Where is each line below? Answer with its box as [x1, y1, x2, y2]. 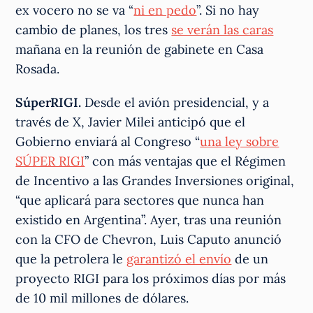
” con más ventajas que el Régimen [85, 152, 286, 169]
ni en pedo [133, 1, 197, 18]
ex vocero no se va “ [15, 1, 134, 18]
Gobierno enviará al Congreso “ [15, 133, 201, 150]
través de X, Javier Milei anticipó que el [15, 113, 246, 130]
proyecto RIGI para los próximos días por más [15, 270, 286, 286]
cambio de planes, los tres [15, 21, 172, 38]
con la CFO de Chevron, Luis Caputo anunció [15, 231, 282, 247]
